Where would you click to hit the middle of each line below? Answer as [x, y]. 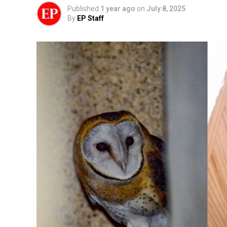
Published [83, 9]
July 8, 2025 [166, 9]
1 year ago [118, 9]
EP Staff [90, 18]
